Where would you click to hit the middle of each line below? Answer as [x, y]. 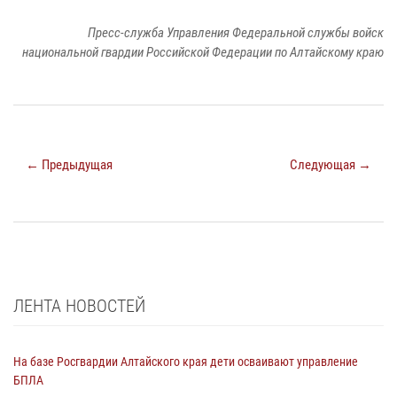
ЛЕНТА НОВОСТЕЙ [79, 306]
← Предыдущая [69, 165]
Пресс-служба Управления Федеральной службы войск [236, 33]
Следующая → [331, 165]
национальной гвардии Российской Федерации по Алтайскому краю [203, 53]
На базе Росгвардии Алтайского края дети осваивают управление [186, 362]
